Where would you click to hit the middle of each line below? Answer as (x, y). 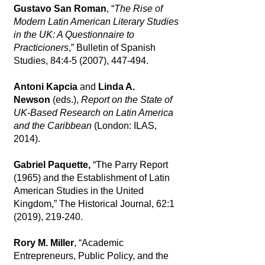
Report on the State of (126, 100)
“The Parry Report (129, 165)
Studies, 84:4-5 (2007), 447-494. (81, 61)
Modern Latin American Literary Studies (96, 22)
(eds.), (67, 100)
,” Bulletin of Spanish (112, 48)
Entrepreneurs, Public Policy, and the (91, 256)
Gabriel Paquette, (52, 165)
